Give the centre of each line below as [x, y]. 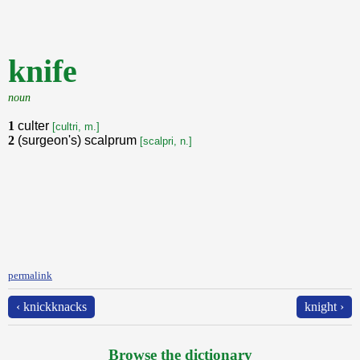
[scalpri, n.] [166, 141]
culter [35, 126]
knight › [324, 307]
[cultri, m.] [76, 127]
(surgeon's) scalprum [79, 140]
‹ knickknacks [51, 307]
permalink [30, 275]
